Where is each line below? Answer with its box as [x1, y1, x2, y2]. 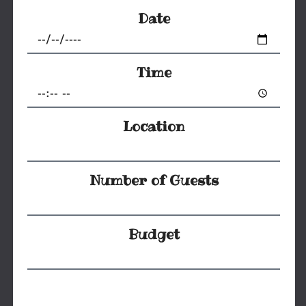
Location [123, 116, 185, 136]
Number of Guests [89, 170, 219, 190]
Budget [128, 224, 180, 244]
